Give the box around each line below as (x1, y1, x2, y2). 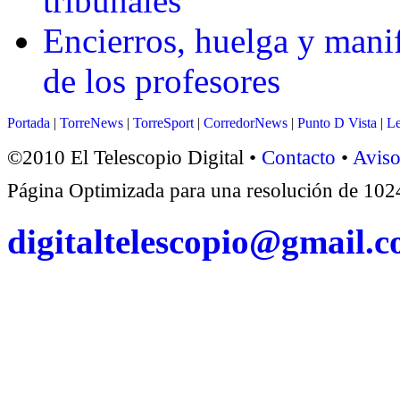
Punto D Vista (297, 115, 377, 131)
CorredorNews (204, 115, 287, 131)
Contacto (262, 146, 336, 170)
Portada (7, 115, 50, 131)
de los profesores (43, 62, 280, 101)
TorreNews (60, 115, 123, 131)
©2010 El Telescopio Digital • (7, 146, 262, 170)
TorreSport (133, 115, 194, 131)
